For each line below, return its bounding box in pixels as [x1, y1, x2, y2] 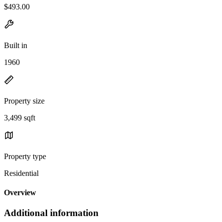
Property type [4, 152, 46, 161]
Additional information [4, 208, 99, 219]
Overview [4, 188, 36, 197]
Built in [4, 41, 27, 50]
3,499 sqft [4, 113, 35, 122]
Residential [4, 168, 39, 177]
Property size [4, 96, 45, 105]
